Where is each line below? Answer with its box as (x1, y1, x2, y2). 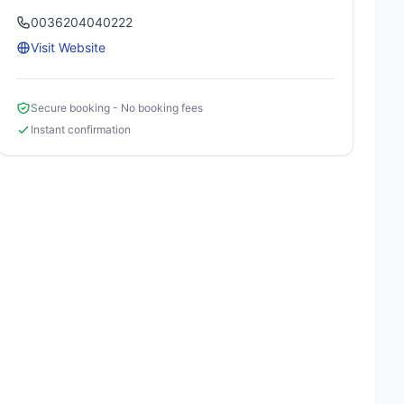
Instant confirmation (31, 123, 132, 136)
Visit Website (31, 40, 106, 55)
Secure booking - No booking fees (31, 101, 204, 115)
